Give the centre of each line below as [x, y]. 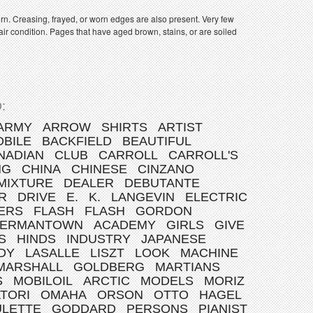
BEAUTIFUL [157, 141]
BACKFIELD [77, 141]
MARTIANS [188, 267]
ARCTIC [107, 281]
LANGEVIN [143, 197]
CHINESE [99, 169]
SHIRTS [124, 127]
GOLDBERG [109, 267]
